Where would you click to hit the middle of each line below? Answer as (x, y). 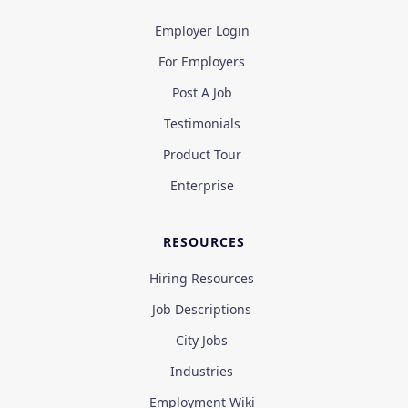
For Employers (202, 62)
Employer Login (202, 31)
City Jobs (202, 341)
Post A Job (202, 93)
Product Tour (202, 155)
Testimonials (202, 124)
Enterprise (202, 186)
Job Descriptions (202, 310)
